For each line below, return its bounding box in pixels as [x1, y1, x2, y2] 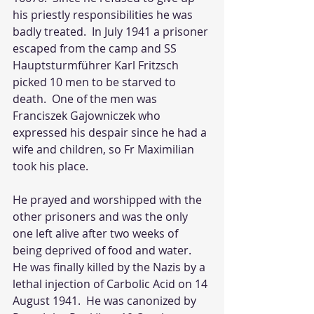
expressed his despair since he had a [13, 125, 210, 140]
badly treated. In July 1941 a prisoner [13, 24, 211, 39]
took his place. [13, 158, 94, 174]
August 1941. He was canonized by [13, 293, 199, 308]
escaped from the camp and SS [13, 41, 179, 56]
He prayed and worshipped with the [13, 192, 205, 207]
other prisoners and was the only [13, 209, 191, 224]
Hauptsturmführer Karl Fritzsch [13, 57, 182, 73]
